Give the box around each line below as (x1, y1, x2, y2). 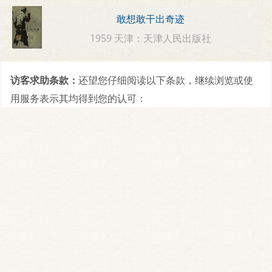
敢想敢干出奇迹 (117, 12, 185, 26)
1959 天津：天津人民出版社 (90, 31, 212, 45)
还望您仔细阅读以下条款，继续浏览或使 (78, 73, 253, 87)
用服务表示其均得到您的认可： (10, 91, 146, 105)
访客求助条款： (10, 73, 78, 87)
